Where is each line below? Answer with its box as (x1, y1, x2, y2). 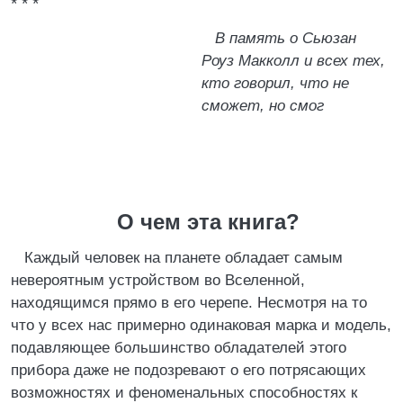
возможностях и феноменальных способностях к (11, 384, 357, 401)
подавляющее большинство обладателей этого (11, 339, 346, 356)
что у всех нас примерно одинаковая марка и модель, (11, 317, 391, 334)
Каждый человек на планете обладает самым (24, 249, 343, 266)
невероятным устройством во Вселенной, (11, 272, 305, 289)
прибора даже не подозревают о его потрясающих (11, 362, 366, 379)
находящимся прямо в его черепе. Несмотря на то (11, 294, 367, 311)
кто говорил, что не (201, 75, 349, 92)
